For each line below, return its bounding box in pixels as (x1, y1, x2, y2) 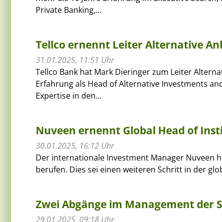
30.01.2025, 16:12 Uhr (36, 140, 114, 151)
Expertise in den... (36, 90, 102, 101)
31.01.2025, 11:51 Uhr (36, 54, 114, 65)
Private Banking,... (36, 4, 102, 15)
